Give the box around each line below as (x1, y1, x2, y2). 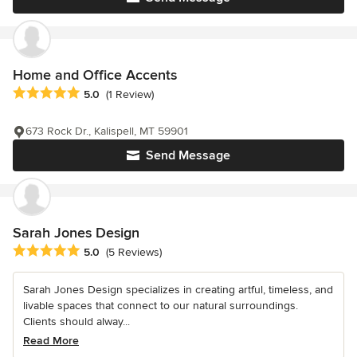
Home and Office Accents (13, 65, 177, 84)
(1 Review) (106, 87, 154, 101)
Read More (23, 333, 79, 347)
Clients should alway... (23, 314, 130, 328)
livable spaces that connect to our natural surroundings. (23, 298, 298, 312)
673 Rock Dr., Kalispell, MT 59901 (25, 124, 188, 138)
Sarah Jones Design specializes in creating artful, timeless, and (23, 282, 333, 296)
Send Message (146, 147, 230, 163)
